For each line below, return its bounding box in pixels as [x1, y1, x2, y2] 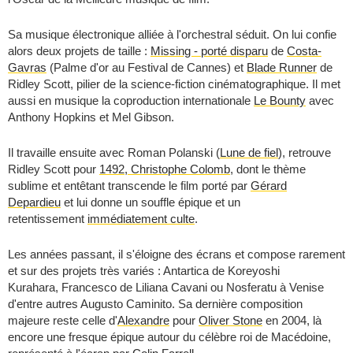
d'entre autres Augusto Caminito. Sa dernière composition [8, 297, 303, 310]
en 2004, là [262, 314, 321, 327]
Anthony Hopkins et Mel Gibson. [8, 110, 174, 124]
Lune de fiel [220, 146, 278, 159]
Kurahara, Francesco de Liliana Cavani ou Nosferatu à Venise [8, 281, 324, 294]
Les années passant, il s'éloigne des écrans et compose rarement [8, 247, 345, 261]
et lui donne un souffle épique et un [61, 195, 240, 209]
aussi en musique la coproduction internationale [8, 94, 254, 107]
